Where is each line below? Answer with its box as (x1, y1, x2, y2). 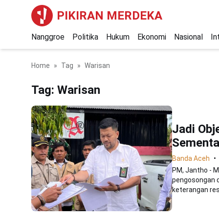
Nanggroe (31, 32, 65, 42)
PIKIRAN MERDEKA (57, 9, 162, 22)
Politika (72, 32, 98, 42)
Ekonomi (137, 32, 166, 42)
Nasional (174, 32, 203, 42)
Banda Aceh (172, 154, 210, 162)
